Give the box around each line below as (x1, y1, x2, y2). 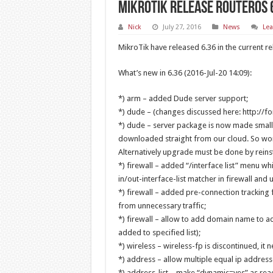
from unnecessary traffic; (118, 201, 206, 210)
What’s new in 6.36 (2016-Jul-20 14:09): (118, 68, 252, 77)
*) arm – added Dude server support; (118, 94, 248, 103)
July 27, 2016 (162, 23, 201, 31)
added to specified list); (118, 228, 200, 237)
